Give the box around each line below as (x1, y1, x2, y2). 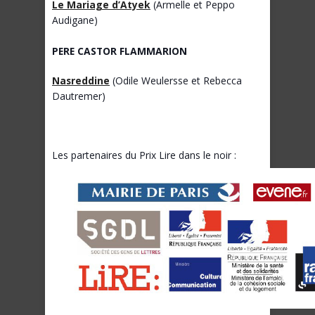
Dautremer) (52, 89, 105, 103)
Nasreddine (52, 74, 110, 88)
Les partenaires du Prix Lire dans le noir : (52, 148, 236, 162)
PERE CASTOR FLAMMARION (52, 44, 187, 58)
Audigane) (52, 13, 98, 27)
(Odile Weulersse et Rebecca (110, 74, 242, 88)
